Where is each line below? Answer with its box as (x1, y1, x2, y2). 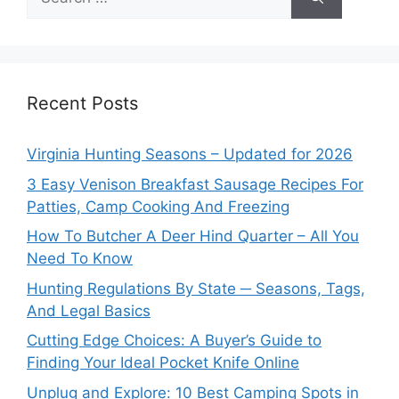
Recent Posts (27, 93, 138, 115)
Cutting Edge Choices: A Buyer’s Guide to (27, 331, 322, 350)
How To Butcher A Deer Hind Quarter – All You (27, 227, 359, 246)
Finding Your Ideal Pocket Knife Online (27, 354, 299, 372)
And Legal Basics (27, 301, 151, 320)
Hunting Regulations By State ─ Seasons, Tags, (27, 279, 365, 297)
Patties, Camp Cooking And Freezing (27, 197, 289, 216)
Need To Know (27, 249, 133, 268)
